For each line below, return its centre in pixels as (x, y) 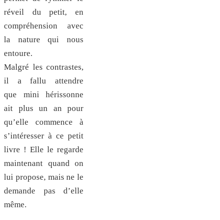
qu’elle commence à (44, 122)
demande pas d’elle (44, 191)
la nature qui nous (44, 40)
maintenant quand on (44, 164)
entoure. (18, 54)
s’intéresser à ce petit (44, 136)
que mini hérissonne (44, 95)
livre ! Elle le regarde (44, 150)
